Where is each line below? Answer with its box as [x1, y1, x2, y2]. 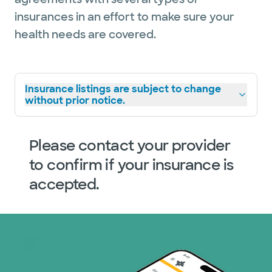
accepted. [29, 175, 100, 194]
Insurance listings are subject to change [25, 83, 221, 95]
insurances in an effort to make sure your [15, 10, 234, 24]
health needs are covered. [15, 27, 156, 42]
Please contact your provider [29, 136, 231, 155]
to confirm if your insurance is [29, 155, 234, 174]
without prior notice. [25, 94, 125, 107]
